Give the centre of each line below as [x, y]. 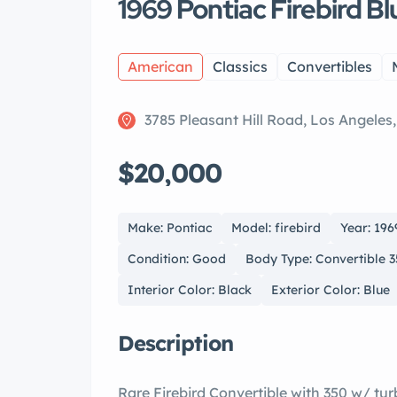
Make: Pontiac [170, 228]
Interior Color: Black [190, 290]
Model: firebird [276, 228]
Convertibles [330, 67]
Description [175, 343]
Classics [240, 67]
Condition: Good [177, 259]
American [160, 67]
